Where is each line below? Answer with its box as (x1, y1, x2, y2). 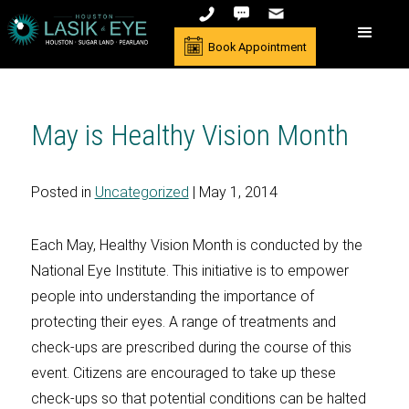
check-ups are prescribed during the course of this (30, 339, 351, 356)
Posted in (30, 184, 95, 201)
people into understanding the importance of (30, 288, 314, 305)
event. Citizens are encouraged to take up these (30, 364, 336, 382)
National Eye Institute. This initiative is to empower (30, 262, 349, 279)
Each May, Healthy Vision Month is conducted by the (30, 236, 362, 254)
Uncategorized (94, 184, 189, 201)
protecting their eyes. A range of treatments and (30, 313, 336, 330)
